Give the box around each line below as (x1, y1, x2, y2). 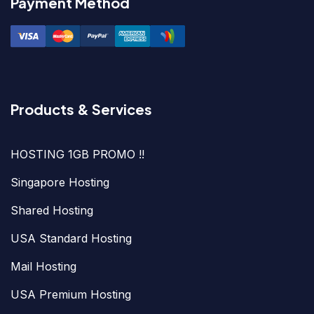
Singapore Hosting (11, 175, 109, 189)
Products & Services (11, 100, 152, 118)
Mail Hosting (11, 259, 76, 273)
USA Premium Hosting (11, 287, 131, 301)
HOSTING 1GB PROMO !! (11, 146, 144, 161)
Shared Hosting (11, 203, 93, 217)
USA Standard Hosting (11, 231, 132, 245)
